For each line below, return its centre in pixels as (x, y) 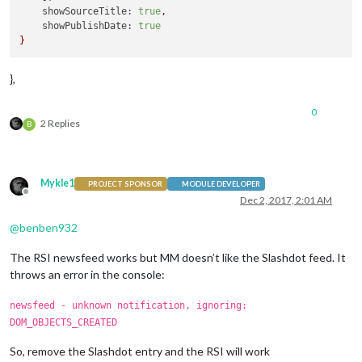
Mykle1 (57, 183)
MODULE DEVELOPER (221, 183)
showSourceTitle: (88, 11)
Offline (40, 198)
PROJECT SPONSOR (126, 183)
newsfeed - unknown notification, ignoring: (128, 306)
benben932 (48, 228)
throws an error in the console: (87, 275)
